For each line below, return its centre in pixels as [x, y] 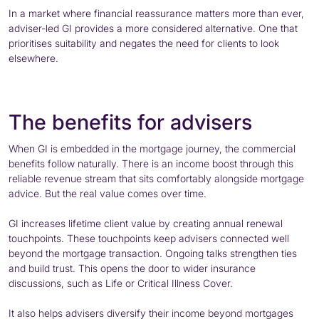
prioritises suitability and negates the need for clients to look [144, 43]
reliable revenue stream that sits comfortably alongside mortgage [156, 178]
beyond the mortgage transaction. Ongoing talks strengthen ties [153, 253]
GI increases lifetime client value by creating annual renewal [146, 223]
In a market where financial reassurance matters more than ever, [156, 13]
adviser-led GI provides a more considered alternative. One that [153, 28]
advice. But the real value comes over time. [108, 193]
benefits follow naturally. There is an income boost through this [151, 163]
